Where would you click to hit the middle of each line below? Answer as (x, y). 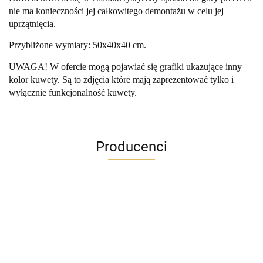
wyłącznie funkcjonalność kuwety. (73, 93)
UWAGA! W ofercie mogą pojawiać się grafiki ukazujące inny (125, 67)
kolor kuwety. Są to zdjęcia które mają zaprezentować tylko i (121, 80)
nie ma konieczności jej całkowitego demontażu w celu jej (116, 11)
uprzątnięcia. (32, 24)
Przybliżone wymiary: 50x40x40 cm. (77, 45)
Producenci (131, 147)
